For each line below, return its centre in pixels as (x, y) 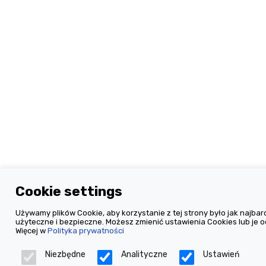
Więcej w (31, 231)
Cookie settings (69, 191)
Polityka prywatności (85, 231)
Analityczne (144, 254)
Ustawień (221, 254)
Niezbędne (65, 254)
